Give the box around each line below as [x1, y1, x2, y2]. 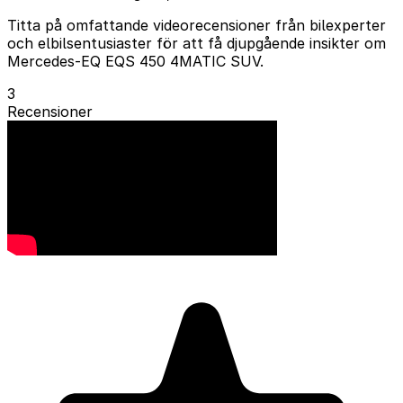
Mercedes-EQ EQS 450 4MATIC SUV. [7, 51, 264, 70]
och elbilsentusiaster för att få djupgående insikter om [7, 33, 386, 52]
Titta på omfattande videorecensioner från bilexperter [7, 15, 386, 34]
